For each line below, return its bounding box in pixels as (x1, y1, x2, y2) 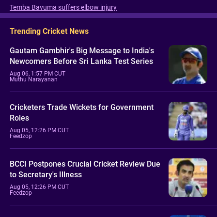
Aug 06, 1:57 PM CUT (10, 70, 65, 77)
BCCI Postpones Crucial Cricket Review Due (10, 159, 160, 169)
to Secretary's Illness (10, 170, 82, 179)
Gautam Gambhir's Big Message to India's (10, 46, 154, 55)
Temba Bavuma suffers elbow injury (10, 3, 117, 11)
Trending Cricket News (10, 27, 89, 36)
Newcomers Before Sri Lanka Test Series (10, 56, 153, 66)
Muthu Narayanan (10, 76, 58, 83)
